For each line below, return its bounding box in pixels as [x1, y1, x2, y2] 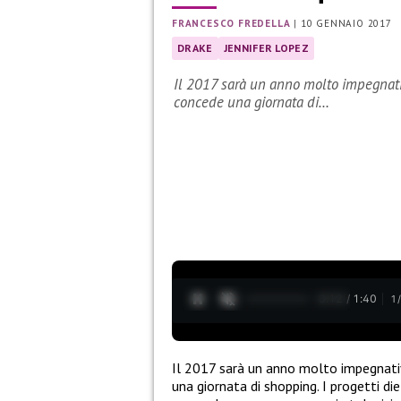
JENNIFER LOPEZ [223, 41, 310, 55]
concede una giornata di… [174, 92, 329, 113]
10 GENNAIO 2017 [300, 17, 392, 30]
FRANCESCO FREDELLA [172, 17, 291, 30]
